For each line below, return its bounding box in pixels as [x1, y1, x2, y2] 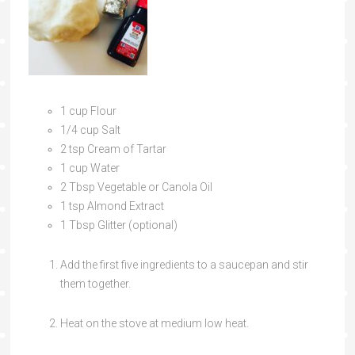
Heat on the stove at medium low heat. [59, 317, 249, 330]
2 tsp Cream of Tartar [59, 143, 166, 156]
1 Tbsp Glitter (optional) [59, 219, 177, 232]
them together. [59, 277, 131, 291]
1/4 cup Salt [59, 124, 120, 137]
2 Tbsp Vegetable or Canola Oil [59, 181, 212, 194]
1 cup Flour [59, 105, 116, 118]
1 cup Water [59, 162, 120, 175]
